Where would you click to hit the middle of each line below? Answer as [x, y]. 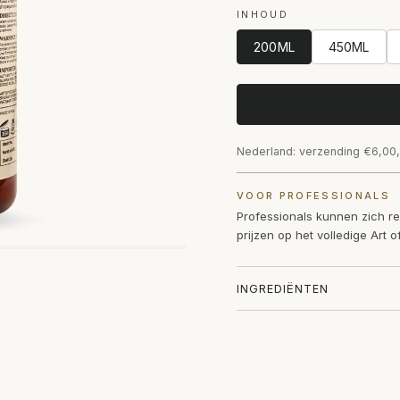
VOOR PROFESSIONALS [314, 196]
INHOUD [263, 14]
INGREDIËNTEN [283, 288]
